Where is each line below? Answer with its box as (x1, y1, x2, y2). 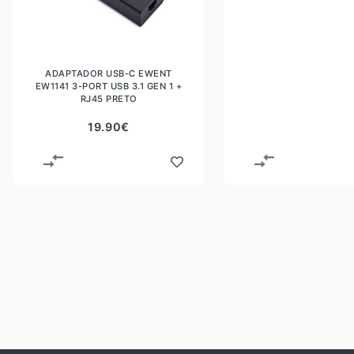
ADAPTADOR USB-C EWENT (45, 67, 172, 79)
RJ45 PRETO (80, 92, 137, 104)
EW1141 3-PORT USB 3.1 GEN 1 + (35, 80, 183, 92)
